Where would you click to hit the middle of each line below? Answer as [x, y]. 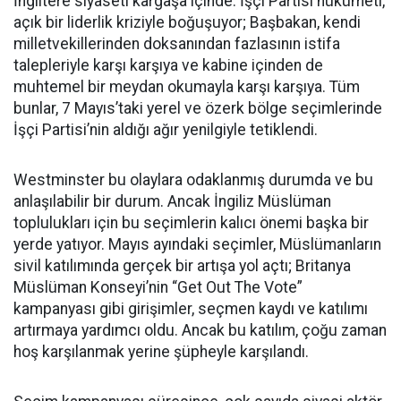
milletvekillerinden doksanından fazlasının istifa [177, 44]
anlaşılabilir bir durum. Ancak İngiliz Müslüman [172, 202]
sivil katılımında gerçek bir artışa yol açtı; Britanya [182, 266]
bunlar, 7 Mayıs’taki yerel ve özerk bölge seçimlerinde [198, 109]
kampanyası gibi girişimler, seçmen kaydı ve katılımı [191, 309]
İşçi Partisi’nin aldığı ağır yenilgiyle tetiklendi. [166, 130]
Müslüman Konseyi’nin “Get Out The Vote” [158, 288]
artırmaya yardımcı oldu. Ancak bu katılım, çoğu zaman [200, 331]
